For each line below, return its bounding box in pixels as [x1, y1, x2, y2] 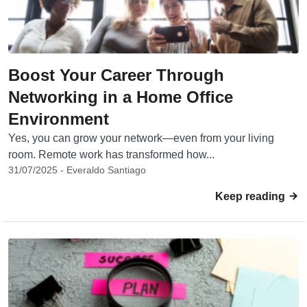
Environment [8, 110, 109, 128]
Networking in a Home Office [8, 88, 233, 106]
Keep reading [215, 191, 288, 202]
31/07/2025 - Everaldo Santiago [8, 164, 146, 175]
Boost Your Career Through [8, 66, 224, 84]
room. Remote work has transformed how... [8, 149, 214, 160]
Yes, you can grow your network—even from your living [8, 132, 274, 144]
